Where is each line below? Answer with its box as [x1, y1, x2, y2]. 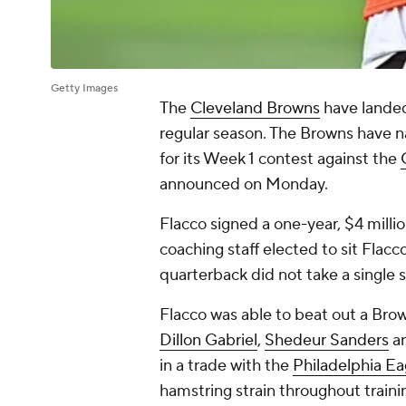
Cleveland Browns [190, 98, 320, 120]
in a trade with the [159, 355, 293, 377]
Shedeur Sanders [265, 330, 389, 352]
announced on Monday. [159, 174, 328, 196]
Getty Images [51, 82, 118, 96]
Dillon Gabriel [159, 330, 257, 352]
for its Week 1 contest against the [159, 149, 401, 170]
